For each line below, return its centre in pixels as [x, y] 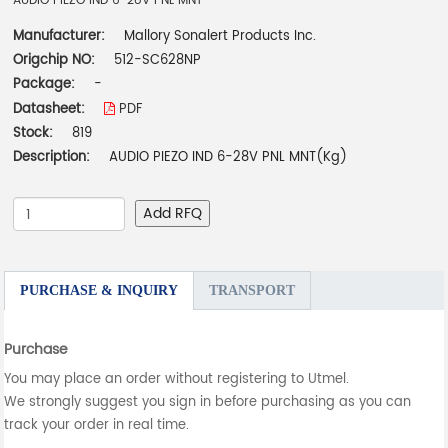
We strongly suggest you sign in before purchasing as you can [208, 403]
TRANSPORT [252, 291]
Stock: [33, 134]
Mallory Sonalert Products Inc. [220, 37]
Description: [52, 158]
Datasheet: [51, 110]
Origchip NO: [54, 61]
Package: [46, 85]
